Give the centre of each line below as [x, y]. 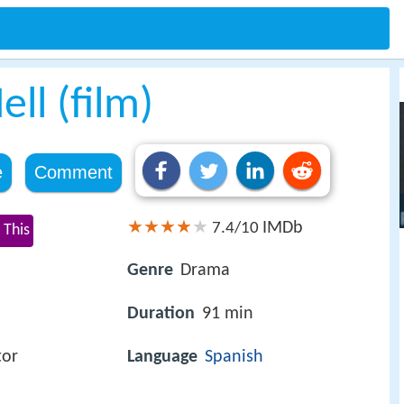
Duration [161, 314]
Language [162, 358]
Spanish [234, 358]
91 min [228, 314]
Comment [73, 172]
